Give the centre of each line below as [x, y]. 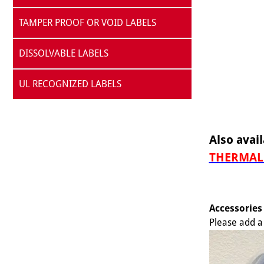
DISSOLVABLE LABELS [64, 53]
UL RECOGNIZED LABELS [70, 84]
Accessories [235, 208]
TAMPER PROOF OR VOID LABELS [88, 23]
